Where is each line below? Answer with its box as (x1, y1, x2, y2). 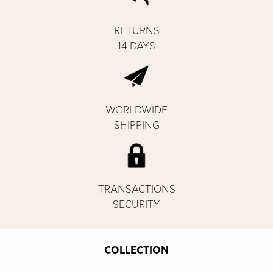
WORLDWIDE (105, 105, 168, 115)
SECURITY (113, 199, 160, 210)
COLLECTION (104, 245, 169, 255)
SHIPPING (113, 120, 160, 130)
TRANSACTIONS (97, 184, 175, 194)
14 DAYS (118, 41, 155, 51)
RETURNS (113, 26, 160, 36)
